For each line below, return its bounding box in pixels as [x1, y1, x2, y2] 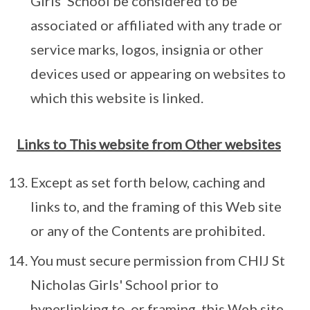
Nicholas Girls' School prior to [30, 276, 219, 293]
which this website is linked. [30, 89, 203, 107]
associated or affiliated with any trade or [30, 17, 282, 34]
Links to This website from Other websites [17, 136, 281, 153]
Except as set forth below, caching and [30, 174, 266, 191]
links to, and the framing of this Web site [30, 198, 282, 215]
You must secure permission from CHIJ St [30, 252, 285, 269]
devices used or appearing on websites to [30, 65, 286, 82]
